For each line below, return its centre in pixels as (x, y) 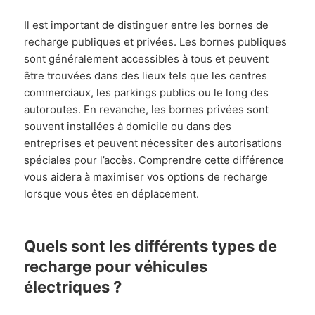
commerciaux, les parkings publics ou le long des (147, 92)
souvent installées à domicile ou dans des (128, 126)
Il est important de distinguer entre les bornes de (147, 25)
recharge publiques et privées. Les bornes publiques (156, 41)
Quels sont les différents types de (151, 246)
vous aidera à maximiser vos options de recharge (146, 176)
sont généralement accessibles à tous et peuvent (147, 58)
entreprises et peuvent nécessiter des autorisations (153, 143)
